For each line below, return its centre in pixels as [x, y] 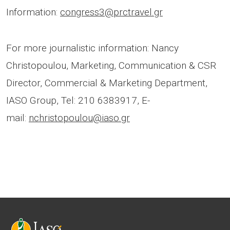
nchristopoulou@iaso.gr [79, 118]
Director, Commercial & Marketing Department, [107, 83]
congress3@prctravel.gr [111, 12]
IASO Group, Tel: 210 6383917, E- [78, 100]
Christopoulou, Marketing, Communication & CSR [111, 65]
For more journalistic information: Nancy [92, 48]
